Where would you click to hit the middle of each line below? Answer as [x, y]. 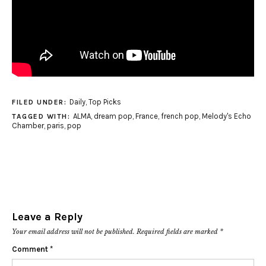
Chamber [28, 125]
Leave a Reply [47, 216]
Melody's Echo [226, 116]
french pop [180, 116]
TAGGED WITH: [42, 116]
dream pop [113, 116]
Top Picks [104, 102]
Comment [31, 249]
